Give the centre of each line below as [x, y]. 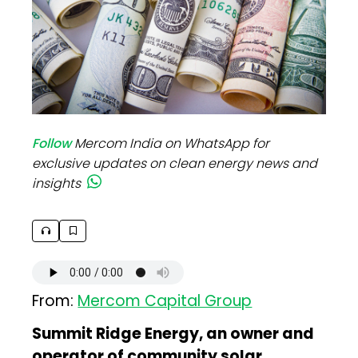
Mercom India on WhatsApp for [172, 143]
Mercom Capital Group [165, 300]
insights [57, 183]
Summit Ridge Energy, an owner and [173, 333]
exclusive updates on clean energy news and [175, 163]
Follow [52, 143]
